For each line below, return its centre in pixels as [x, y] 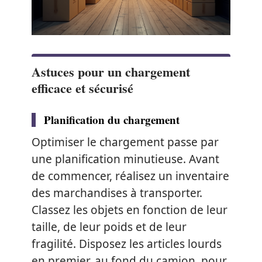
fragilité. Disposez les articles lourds [127, 244]
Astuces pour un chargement [111, 71]
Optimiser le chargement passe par [125, 142]
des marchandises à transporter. [117, 193]
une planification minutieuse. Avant [125, 159]
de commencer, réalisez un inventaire [130, 176]
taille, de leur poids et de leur [109, 227]
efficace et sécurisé [82, 88]
